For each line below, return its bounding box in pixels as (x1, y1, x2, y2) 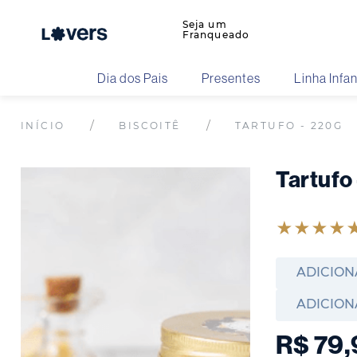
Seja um (182, 18, 227, 30)
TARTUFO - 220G (234, 120, 343, 131)
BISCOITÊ (119, 120, 181, 131)
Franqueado (182, 29, 250, 41)
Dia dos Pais (97, 71, 168, 85)
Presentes (202, 71, 261, 85)
